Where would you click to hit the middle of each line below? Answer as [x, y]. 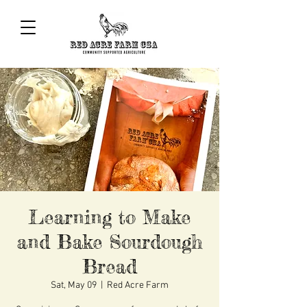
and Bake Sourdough [110, 242]
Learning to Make [110, 218]
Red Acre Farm [138, 286]
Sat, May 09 [74, 286]
